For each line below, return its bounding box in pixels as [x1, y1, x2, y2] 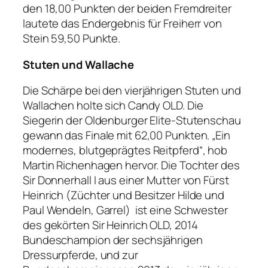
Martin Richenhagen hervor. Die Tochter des [23, 157, 240, 173]
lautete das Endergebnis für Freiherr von [23, 16, 222, 32]
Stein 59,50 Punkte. [23, 31, 121, 47]
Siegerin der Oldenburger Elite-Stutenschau [23, 112, 241, 129]
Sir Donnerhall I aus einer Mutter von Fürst [23, 172, 229, 188]
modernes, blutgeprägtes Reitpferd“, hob [23, 142, 228, 159]
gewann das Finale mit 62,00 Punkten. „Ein [23, 127, 230, 144]
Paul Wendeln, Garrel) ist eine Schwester [23, 202, 228, 218]
